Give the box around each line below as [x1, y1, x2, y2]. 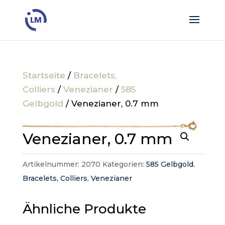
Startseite [22, 70, 65, 80]
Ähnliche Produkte [22, 201, 146, 217]
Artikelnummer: [22, 160, 81, 169]
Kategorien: [102, 160, 146, 169]
